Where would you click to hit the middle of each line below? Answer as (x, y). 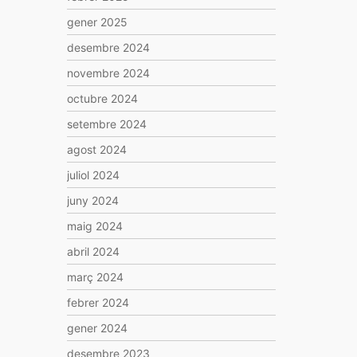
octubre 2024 (102, 98)
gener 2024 (97, 328)
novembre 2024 (108, 73)
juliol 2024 (93, 175)
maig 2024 (94, 226)
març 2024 (95, 277)
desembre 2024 (108, 47)
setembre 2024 (106, 124)
